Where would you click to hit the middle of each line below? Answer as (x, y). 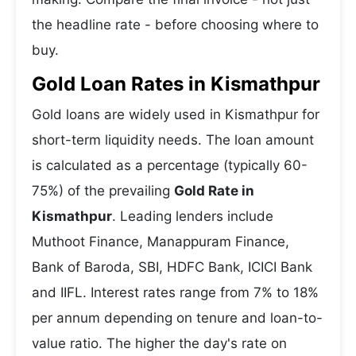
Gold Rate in (214, 191)
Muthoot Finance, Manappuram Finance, (161, 242)
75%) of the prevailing (103, 191)
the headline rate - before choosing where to (175, 25)
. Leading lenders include (193, 216)
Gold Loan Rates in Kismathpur (176, 84)
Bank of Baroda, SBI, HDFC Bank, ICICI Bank (172, 267)
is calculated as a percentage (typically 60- (170, 165)
